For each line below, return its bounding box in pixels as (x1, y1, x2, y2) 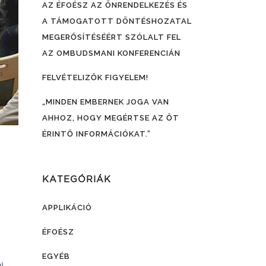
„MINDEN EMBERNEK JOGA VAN (42, 97, 169, 106)
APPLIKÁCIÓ (42, 203, 92, 212)
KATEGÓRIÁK (42, 173, 111, 185)
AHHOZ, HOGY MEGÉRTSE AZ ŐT (42, 113, 179, 122)
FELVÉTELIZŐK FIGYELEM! (42, 73, 148, 82)
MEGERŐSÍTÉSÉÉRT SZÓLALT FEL (42, 33, 181, 42)
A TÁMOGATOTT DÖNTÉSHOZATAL (42, 17, 192, 26)
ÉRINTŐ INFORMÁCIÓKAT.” (42, 129, 151, 138)
